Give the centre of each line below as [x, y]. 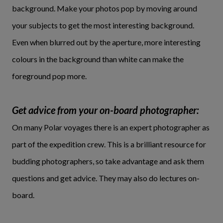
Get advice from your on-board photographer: [106, 110]
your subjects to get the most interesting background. [103, 25]
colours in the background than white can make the [98, 59]
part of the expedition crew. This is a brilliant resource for [109, 144]
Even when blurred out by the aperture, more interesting [106, 42]
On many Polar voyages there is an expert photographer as [111, 127]
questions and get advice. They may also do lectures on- [106, 178]
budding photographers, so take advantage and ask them [108, 161]
